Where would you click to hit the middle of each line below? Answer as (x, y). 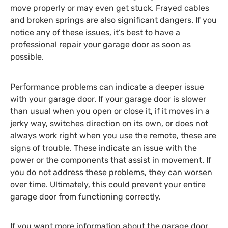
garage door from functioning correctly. (85, 196)
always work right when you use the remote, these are (113, 135)
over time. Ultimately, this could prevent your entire (108, 184)
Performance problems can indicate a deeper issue (107, 87)
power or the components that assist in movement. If (111, 160)
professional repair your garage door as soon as (101, 45)
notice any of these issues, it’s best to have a (95, 33)
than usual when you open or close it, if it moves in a (110, 111)
